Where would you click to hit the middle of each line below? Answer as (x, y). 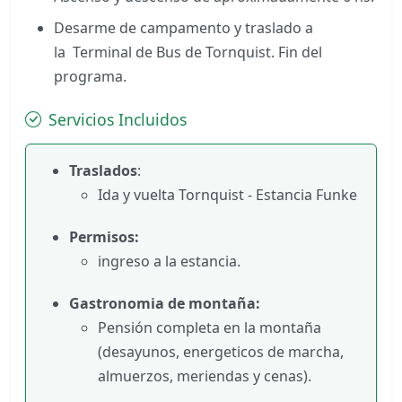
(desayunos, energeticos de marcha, (221, 351)
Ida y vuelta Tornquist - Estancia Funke (227, 194)
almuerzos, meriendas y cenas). (205, 376)
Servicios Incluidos (118, 119)
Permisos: (104, 236)
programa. (92, 76)
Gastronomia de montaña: (165, 303)
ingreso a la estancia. (169, 261)
